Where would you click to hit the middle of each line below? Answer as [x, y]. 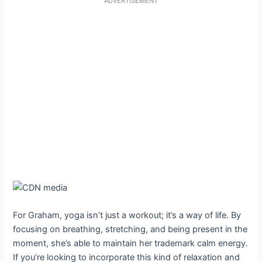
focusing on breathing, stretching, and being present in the [130, 230]
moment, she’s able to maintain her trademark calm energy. [131, 244]
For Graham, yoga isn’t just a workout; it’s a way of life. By [127, 216]
